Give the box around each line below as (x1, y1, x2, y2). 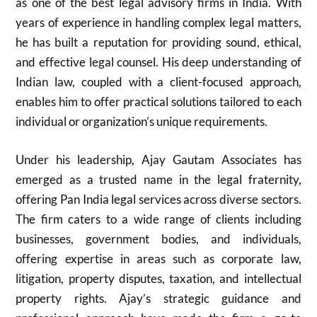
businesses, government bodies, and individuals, (16, 231, 301, 246)
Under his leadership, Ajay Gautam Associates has (16, 151, 301, 167)
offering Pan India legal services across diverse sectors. (16, 191, 301, 207)
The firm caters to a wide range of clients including (16, 211, 301, 226)
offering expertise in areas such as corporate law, (16, 250, 301, 266)
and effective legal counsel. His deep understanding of (16, 54, 301, 69)
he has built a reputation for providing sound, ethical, (16, 35, 301, 50)
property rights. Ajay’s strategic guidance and (16, 290, 301, 306)
